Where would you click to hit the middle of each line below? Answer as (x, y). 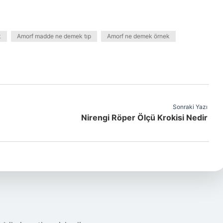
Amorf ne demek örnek (138, 36)
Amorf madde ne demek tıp (54, 36)
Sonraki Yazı (190, 107)
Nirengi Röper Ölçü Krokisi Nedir (144, 117)
